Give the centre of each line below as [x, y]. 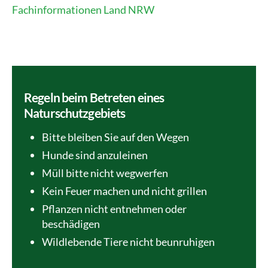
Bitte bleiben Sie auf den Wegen [115, 137]
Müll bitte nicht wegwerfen [105, 173]
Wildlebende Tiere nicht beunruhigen [128, 242]
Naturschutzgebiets [75, 113]
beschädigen [71, 224]
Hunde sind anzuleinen [95, 155]
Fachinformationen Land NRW [83, 10]
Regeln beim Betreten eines [94, 97]
